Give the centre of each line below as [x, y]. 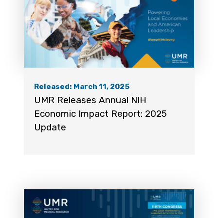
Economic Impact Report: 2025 [100, 114]
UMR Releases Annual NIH [90, 100]
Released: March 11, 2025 [82, 86]
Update [50, 127]
